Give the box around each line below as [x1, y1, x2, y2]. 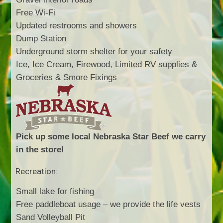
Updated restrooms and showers [16, 20, 137, 30]
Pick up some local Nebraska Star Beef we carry [16, 131, 206, 141]
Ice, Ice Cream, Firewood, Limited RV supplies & [16, 59, 198, 69]
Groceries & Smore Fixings [16, 72, 117, 82]
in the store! [16, 144, 65, 154]
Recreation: [15, 166, 58, 176]
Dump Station [16, 33, 67, 43]
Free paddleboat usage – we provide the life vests [16, 199, 201, 209]
